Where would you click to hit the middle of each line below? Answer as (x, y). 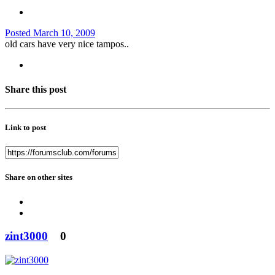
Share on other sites (39, 177)
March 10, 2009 (64, 33)
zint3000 (26, 236)
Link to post (25, 128)
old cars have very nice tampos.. (67, 44)
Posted (19, 33)
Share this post (36, 89)
